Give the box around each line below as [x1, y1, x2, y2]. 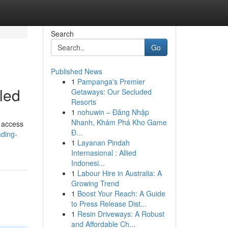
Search [50, 28, 74, 39]
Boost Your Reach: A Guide [77, 188, 165, 198]
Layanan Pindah [77, 137, 130, 148]
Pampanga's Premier [77, 76, 145, 87]
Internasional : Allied [71, 148, 136, 158]
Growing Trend [71, 178, 119, 188]
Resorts [71, 97, 96, 107]
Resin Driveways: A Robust [77, 209, 164, 219]
